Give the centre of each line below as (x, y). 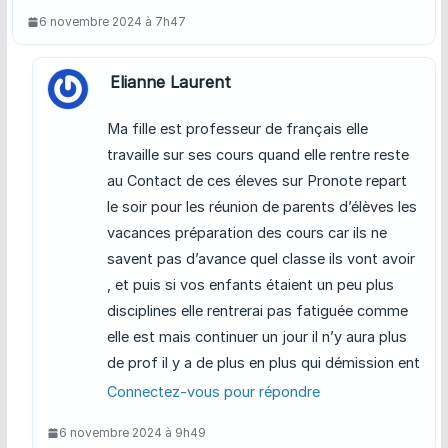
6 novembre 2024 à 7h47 (112, 22)
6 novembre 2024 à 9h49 (132, 433)
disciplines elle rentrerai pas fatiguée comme (257, 311)
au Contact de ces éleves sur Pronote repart (256, 181)
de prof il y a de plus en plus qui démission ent (263, 363)
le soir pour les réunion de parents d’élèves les (261, 207)
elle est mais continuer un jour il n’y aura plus (256, 337)
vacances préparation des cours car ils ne (246, 233)
